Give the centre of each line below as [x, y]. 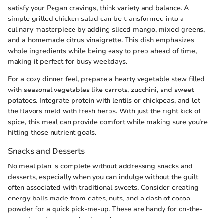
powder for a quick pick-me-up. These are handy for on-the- [105, 209]
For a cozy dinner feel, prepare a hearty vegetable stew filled [106, 79]
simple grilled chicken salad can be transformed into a [96, 19]
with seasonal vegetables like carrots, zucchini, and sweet [101, 90]
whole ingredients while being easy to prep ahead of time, [102, 51]
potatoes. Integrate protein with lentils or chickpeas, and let [104, 101]
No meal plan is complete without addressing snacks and [100, 166]
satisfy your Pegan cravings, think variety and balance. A [99, 8]
